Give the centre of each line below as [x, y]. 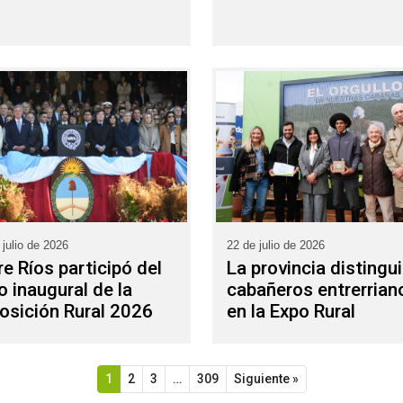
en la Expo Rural [291, 311]
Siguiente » [266, 378]
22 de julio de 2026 [276, 246]
